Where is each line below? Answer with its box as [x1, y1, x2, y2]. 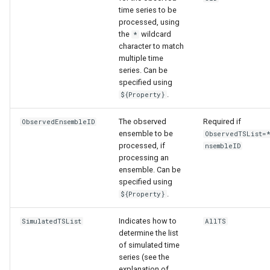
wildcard [139, 30, 172, 39]
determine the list [119, 228, 178, 237]
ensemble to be [119, 129, 173, 138]
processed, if [119, 141, 165, 150]
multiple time [119, 54, 163, 63]
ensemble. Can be [119, 165, 181, 174]
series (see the [119, 253, 169, 262]
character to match [119, 42, 184, 51]
